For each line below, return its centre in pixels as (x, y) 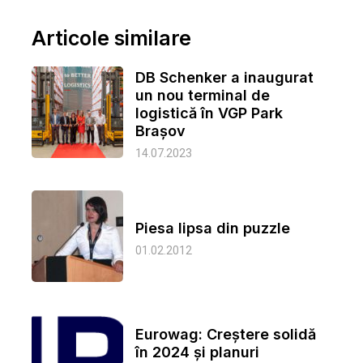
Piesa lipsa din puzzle (213, 228)
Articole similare (111, 38)
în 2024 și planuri (197, 352)
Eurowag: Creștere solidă (226, 334)
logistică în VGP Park (209, 113)
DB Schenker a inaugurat (224, 77)
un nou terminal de (203, 95)
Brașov (160, 130)
